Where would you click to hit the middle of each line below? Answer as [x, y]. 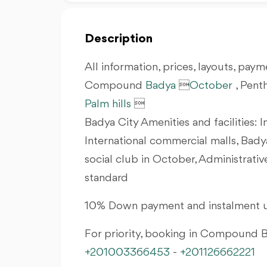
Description [119, 39]
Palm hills [108, 104]
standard [106, 178]
